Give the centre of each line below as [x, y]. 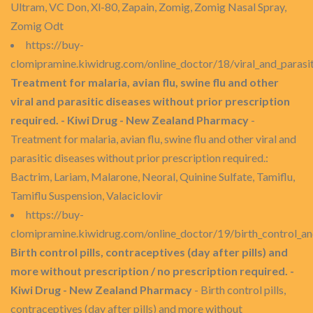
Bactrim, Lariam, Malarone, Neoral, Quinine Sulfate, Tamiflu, [153, 176]
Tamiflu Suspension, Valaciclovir [87, 195]
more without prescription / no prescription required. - [152, 271]
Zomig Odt [37, 26]
